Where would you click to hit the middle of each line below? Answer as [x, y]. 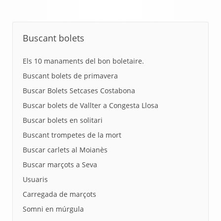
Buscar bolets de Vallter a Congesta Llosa [91, 105]
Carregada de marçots [59, 194]
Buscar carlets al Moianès [65, 149]
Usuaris [35, 179]
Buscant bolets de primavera [70, 75]
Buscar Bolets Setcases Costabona [79, 90]
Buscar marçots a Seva [60, 164]
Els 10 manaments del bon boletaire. [83, 61]
